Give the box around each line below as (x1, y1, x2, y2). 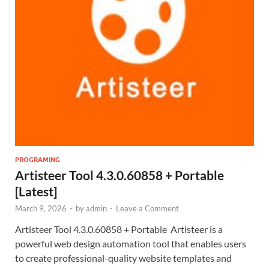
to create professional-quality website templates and (15, 252, 232, 264)
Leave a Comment (116, 203, 179, 213)
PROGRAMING (15, 155, 60, 164)
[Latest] (15, 183, 57, 199)
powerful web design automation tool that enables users (15, 237, 246, 249)
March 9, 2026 (15, 203, 67, 213)
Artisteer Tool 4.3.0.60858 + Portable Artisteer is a (15, 223, 223, 235)
